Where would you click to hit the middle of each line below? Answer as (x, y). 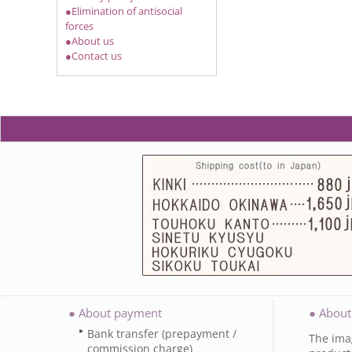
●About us (90, 41)
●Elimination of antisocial (124, 11)
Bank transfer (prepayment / (162, 334)
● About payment (115, 313)
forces (79, 26)
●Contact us (93, 56)
